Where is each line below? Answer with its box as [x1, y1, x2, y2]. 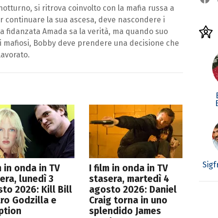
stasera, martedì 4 [89, 173, 170, 184]
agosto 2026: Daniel [89, 183, 177, 195]
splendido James [89, 205, 162, 217]
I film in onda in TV [89, 162, 168, 174]
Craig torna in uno [89, 194, 168, 206]
